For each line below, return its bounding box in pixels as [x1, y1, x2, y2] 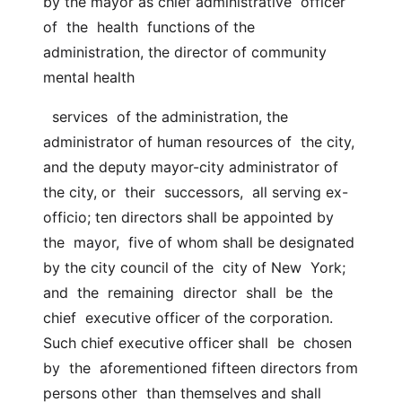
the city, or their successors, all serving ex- [43, 183, 348, 201]
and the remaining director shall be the [43, 284, 333, 301]
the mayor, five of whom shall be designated [43, 233, 354, 251]
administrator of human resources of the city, [43, 133, 354, 151]
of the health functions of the [43, 18, 255, 36]
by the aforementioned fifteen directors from [43, 359, 358, 377]
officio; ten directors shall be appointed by [43, 208, 334, 226]
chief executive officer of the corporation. [43, 309, 333, 327]
